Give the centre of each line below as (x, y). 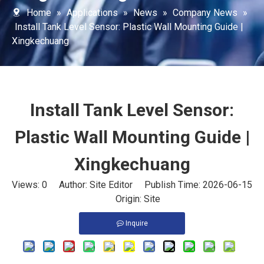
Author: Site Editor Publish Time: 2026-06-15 (150, 185)
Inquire (136, 223)
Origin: (124, 199)
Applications (92, 13)
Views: (27, 185)
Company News (205, 13)
